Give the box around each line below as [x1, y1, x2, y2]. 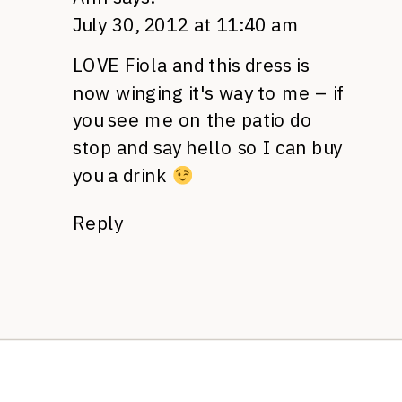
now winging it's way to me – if [73, 80, 345, 105]
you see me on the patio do [73, 108, 312, 132]
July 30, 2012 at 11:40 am [73, 12, 300, 37]
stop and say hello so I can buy [73, 135, 342, 160]
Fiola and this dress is [119, 52, 310, 77]
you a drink [73, 162, 172, 188]
